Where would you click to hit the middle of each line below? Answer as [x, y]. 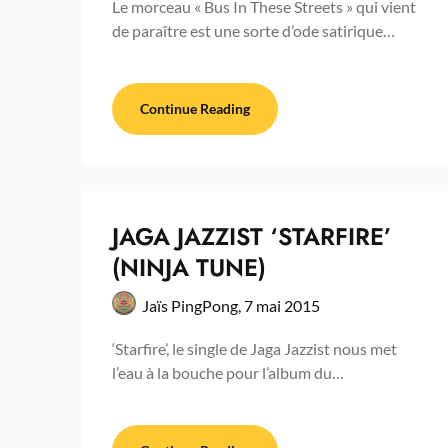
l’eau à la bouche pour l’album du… [228, 373]
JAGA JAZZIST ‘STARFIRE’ [252, 237]
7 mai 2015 [282, 306]
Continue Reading [195, 109]
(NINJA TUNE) [189, 268]
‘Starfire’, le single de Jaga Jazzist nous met [254, 349]
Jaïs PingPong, [193, 306]
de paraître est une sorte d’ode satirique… [253, 31]
